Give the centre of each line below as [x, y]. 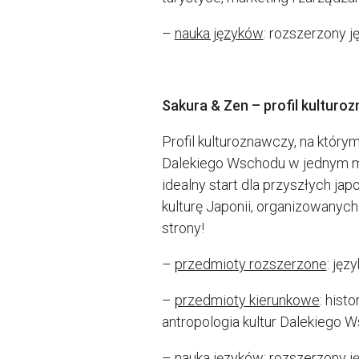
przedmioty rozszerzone [250, 264]
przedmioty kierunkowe [247, 300]
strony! [183, 228]
